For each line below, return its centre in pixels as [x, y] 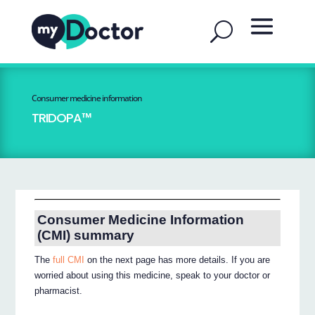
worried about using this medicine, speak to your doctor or [153, 276]
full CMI [69, 260]
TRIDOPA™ [61, 118]
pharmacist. [59, 291]
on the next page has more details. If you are [178, 260]
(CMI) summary [85, 236]
